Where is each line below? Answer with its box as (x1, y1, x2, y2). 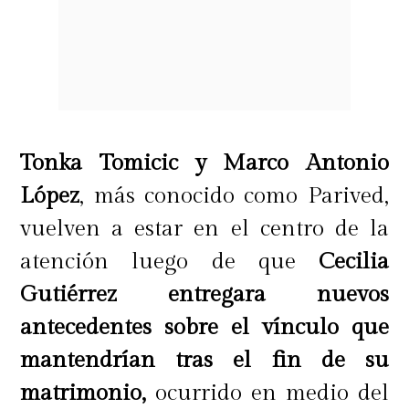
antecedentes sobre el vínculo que (20, 313, 389, 341)
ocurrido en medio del (146, 379, 389, 406)
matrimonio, (20, 379, 147, 406)
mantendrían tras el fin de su (20, 346, 389, 373)
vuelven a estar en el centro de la (20, 215, 389, 242)
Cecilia (295, 247, 389, 275)
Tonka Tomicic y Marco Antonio (20, 149, 389, 176)
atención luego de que (20, 247, 296, 275)
